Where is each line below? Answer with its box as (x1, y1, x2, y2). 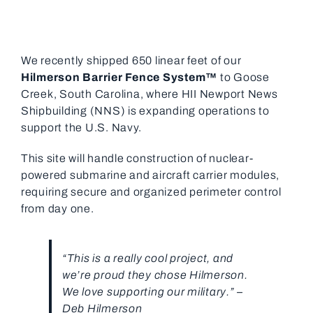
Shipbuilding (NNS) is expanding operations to (20, 105, 270, 117)
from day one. (20, 203, 94, 215)
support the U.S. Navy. (20, 122, 142, 134)
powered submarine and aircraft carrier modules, (20, 169, 280, 182)
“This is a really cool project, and (61, 252, 234, 265)
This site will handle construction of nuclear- (20, 152, 254, 165)
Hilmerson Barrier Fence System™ (20, 71, 218, 84)
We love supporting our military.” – (61, 286, 244, 298)
